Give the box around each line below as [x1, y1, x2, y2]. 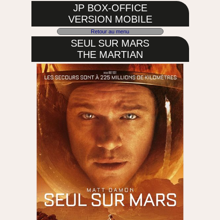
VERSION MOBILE [68, 14, 152, 25]
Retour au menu [91, 28, 129, 34]
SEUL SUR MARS [71, 38, 149, 49]
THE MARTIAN [77, 49, 143, 60]
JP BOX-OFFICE [73, 2, 147, 13]
